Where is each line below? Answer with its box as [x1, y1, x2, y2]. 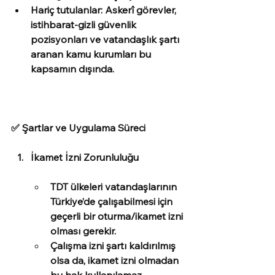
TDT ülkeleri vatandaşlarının [50, 180, 179, 193]
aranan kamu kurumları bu [31, 48, 153, 60]
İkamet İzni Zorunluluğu [31, 151, 139, 163]
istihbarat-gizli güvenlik [31, 18, 139, 31]
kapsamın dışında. [31, 63, 114, 75]
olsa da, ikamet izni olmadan [50, 254, 181, 266]
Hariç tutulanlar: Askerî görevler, [31, 4, 179, 16]
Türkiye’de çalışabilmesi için [50, 195, 175, 207]
